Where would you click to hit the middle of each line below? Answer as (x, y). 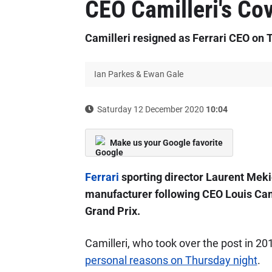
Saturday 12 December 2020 (150, 109)
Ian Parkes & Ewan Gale (138, 74)
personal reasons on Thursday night (171, 260)
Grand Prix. (112, 211)
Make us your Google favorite (166, 143)
